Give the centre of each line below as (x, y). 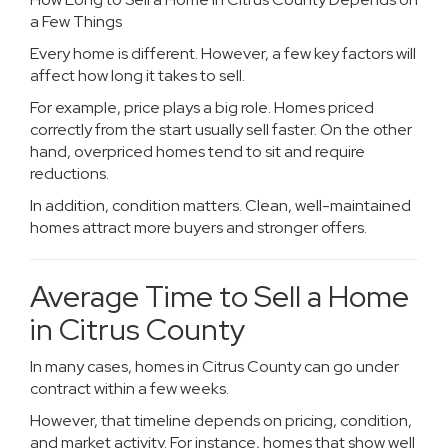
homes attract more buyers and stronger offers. (198, 227)
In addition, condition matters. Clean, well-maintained (220, 205)
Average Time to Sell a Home (219, 296)
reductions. (69, 173)
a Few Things (76, 21)
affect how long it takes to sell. (137, 75)
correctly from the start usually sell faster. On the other (221, 129)
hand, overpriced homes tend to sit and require (197, 151)
